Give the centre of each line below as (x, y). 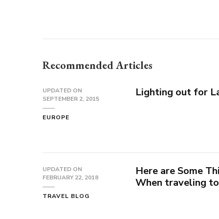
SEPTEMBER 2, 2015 (71, 99)
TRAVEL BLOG (66, 196)
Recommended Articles (98, 66)
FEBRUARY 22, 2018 (70, 178)
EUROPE (56, 118)
